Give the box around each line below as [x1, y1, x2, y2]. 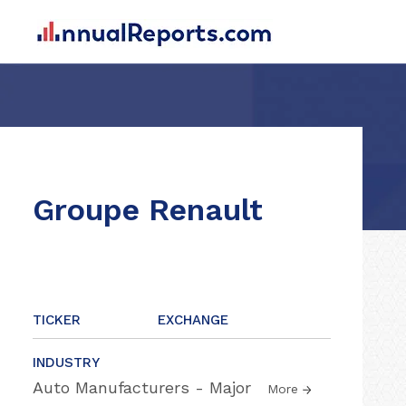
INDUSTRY [33, 354, 100, 371]
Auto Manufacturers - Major [33, 378, 256, 397]
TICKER [33, 312, 81, 328]
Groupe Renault [33, 191, 263, 227]
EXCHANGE [158, 312, 228, 328]
